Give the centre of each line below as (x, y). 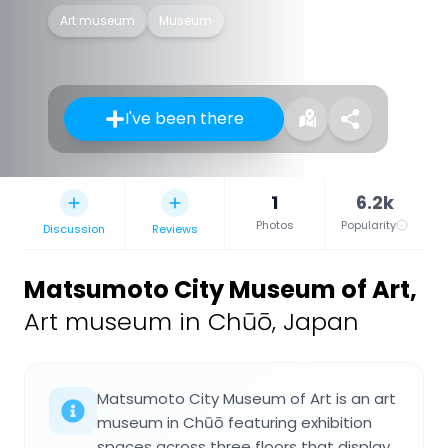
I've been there (184, 119)
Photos (274, 225)
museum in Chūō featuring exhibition (234, 423)
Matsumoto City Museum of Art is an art (246, 399)
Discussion (74, 229)
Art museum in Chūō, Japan (191, 322)
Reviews (174, 229)
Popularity (368, 225)
